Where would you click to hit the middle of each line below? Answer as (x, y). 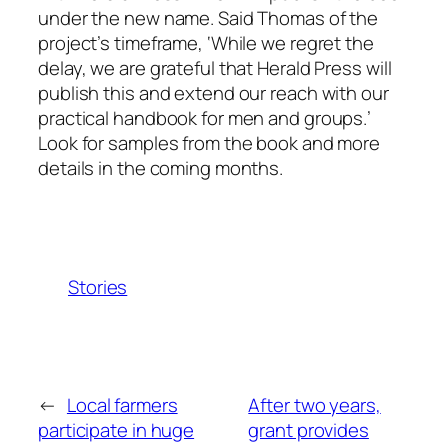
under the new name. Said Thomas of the (208, 18)
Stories (98, 286)
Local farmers (122, 404)
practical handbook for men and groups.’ (205, 118)
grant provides (308, 429)
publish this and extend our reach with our (213, 93)
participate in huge (116, 429)
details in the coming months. (161, 168)
